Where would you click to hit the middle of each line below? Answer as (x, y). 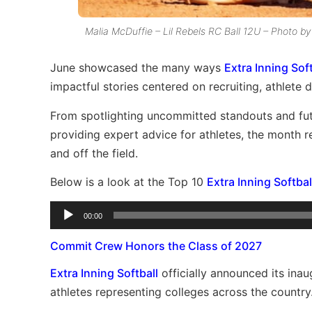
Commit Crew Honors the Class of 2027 (156, 245)
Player (66, 229)
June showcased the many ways (137, 68)
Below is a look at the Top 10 (128, 182)
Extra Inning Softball (104, 273)
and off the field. (94, 153)
